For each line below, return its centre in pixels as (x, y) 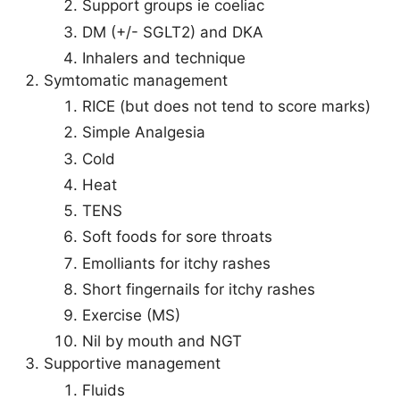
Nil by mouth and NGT (162, 342)
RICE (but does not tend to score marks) (226, 106)
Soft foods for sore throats (177, 237)
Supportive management (132, 364)
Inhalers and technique (163, 58)
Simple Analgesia (143, 133)
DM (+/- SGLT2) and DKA (172, 32)
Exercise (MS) (131, 315)
